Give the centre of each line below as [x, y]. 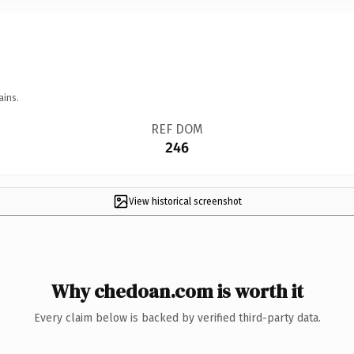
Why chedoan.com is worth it [177, 291]
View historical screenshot [185, 201]
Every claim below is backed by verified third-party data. [177, 318]
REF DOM [177, 129]
